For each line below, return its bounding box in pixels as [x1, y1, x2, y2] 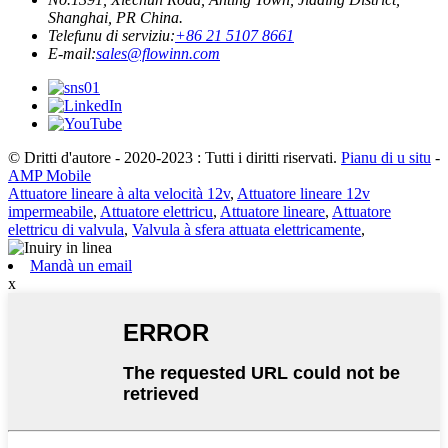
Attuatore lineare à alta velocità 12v [8, 184, 230, 202]
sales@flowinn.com [96, 44, 220, 62]
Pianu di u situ [341, 148, 431, 166]
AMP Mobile [8, 166, 91, 184]
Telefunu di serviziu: [48, 26, 175, 44]
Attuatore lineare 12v [237, 184, 370, 202]
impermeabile [8, 202, 93, 220]
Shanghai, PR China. [48, 8, 183, 26]
